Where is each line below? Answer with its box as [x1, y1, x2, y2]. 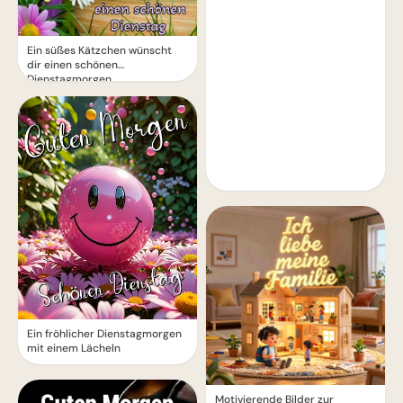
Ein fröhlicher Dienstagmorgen [27, 327, 182, 342]
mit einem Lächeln [27, 341, 121, 356]
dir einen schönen [27, 57, 118, 72]
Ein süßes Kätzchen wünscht [27, 42, 172, 58]
